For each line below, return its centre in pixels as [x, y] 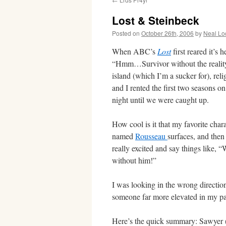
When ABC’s [135, 51]
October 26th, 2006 [167, 33]
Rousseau [151, 136]
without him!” [134, 160]
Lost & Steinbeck [156, 20]
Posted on [126, 33]
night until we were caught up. [160, 100]
